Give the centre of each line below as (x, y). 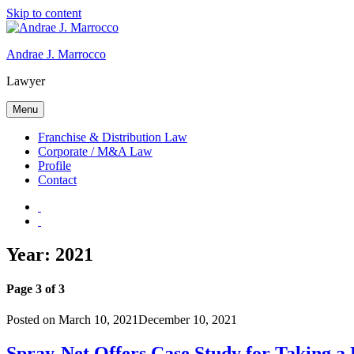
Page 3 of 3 (36, 289)
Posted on (31, 320)
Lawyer (26, 81)
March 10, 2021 (98, 320)
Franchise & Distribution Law (113, 137)
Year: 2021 (50, 254)
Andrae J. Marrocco (56, 54)
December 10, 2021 (188, 320)
